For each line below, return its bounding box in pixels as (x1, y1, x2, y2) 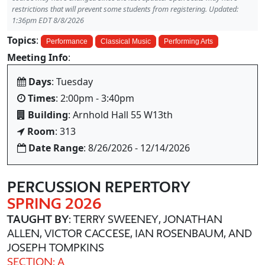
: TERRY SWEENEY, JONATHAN (69, 213, 222, 225)
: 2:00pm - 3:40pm (56, 92, 134, 105)
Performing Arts (164, 37, 213, 46)
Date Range (28, 141, 83, 154)
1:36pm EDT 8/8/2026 (12, 15, 84, 25)
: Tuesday (51, 75, 93, 88)
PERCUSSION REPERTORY (7, 179, 190, 195)
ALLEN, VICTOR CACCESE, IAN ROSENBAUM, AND (7, 227, 252, 239)
